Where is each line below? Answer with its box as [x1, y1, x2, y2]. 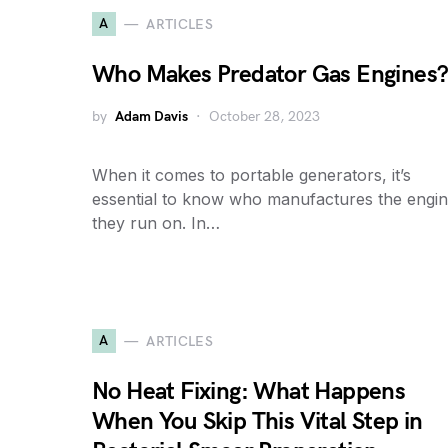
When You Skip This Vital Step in [92, 407, 423, 436]
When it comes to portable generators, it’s [92, 165, 411, 185]
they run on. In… [92, 213, 220, 233]
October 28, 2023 [209, 108, 320, 125]
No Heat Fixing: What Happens [92, 377, 406, 406]
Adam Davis [115, 108, 188, 125]
